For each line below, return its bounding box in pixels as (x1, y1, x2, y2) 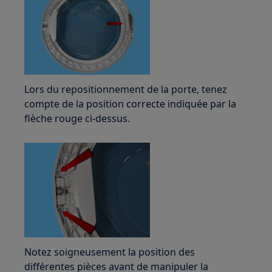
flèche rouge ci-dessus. (24, 112, 131, 125)
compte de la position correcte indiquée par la (24, 97, 237, 110)
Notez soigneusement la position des (24, 245, 195, 259)
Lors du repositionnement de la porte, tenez (24, 83, 228, 96)
